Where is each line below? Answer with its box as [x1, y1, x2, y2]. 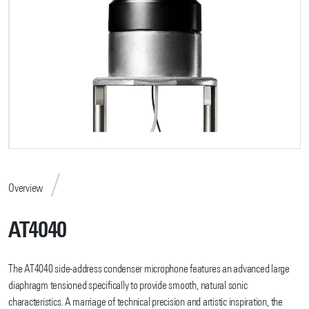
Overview [8, 183, 44, 195]
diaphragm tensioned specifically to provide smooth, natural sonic [8, 281, 248, 292]
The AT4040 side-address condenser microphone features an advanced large [8, 264, 290, 276]
